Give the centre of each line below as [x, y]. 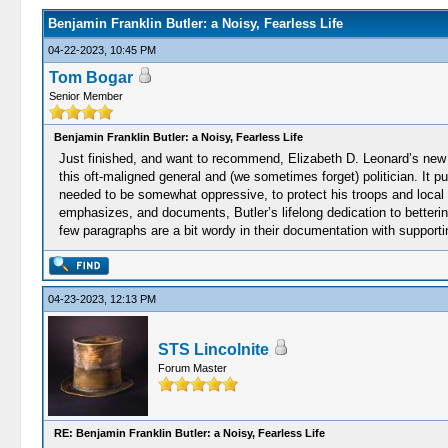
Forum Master [192, 368]
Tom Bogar [90, 77]
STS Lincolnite [213, 349]
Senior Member [85, 96]
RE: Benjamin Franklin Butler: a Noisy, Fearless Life [189, 433]
